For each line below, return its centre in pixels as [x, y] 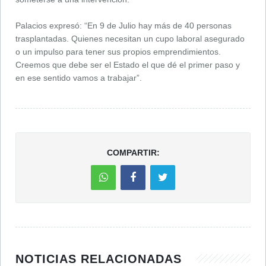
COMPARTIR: [133, 152]
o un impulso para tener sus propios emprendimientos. [118, 51]
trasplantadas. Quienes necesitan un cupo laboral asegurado [130, 38]
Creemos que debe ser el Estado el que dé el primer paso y [128, 64]
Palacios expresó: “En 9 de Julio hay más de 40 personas [123, 25]
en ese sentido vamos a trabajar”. [79, 77]
